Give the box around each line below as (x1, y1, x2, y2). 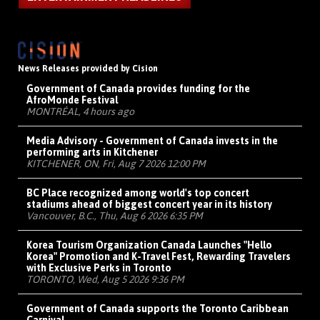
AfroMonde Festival (26, 94, 118, 106)
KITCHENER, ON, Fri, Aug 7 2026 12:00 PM (26, 158, 206, 170)
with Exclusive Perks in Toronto (26, 262, 171, 274)
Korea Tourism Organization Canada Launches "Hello (26, 239, 272, 251)
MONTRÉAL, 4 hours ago (26, 106, 134, 118)
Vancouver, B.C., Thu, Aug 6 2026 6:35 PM (26, 210, 203, 222)
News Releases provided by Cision (18, 64, 158, 74)
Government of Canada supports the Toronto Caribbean (26, 303, 289, 315)
